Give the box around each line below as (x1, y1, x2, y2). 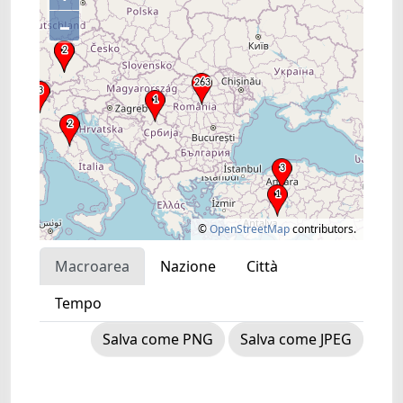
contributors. (290, 221, 356, 237)
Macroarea (55, 256, 130, 276)
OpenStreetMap (210, 221, 290, 237)
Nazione (160, 256, 216, 276)
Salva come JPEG (240, 329, 352, 349)
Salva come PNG (103, 329, 213, 349)
